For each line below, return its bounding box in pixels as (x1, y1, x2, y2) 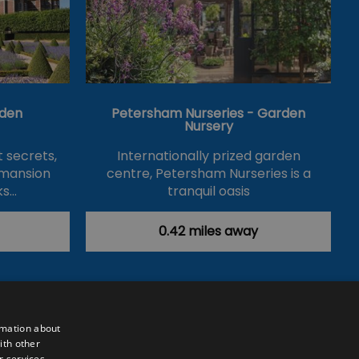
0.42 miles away (159, 221, 258, 240)
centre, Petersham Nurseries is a (106, 163, 311, 183)
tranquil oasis (167, 181, 250, 200)
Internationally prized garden (116, 146, 301, 165)
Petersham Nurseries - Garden (111, 103, 305, 123)
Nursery (184, 116, 233, 135)
